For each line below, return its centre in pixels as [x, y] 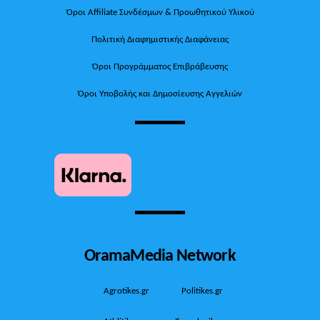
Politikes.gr [202, 290]
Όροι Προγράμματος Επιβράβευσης [160, 66]
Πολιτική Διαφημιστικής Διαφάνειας [160, 39]
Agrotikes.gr [126, 290]
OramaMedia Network [160, 254]
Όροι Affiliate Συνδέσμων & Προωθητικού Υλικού [160, 11]
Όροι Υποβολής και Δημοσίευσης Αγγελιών [160, 94]
